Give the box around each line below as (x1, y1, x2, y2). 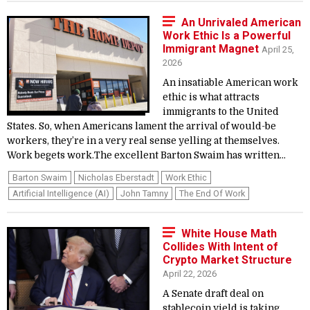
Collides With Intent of (163, 240, 278, 253)
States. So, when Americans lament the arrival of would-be (7, 121, 276, 131)
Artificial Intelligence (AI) (12, 188, 109, 199)
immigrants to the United (163, 107, 279, 117)
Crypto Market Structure (163, 253, 292, 266)
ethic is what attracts (163, 92, 259, 102)
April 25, (262, 44, 294, 55)
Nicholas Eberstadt (78, 172, 154, 183)
